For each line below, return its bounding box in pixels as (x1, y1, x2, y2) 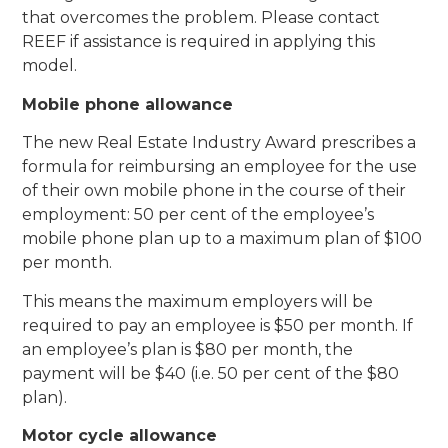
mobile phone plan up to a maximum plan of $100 (22, 229, 423, 249)
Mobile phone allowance (22, 94, 234, 114)
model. (22, 56, 78, 76)
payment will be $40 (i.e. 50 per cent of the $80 (22, 363, 400, 383)
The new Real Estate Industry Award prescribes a (22, 133, 417, 153)
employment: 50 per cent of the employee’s (22, 205, 375, 225)
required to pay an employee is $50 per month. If (22, 315, 414, 335)
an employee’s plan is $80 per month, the (22, 339, 354, 359)
